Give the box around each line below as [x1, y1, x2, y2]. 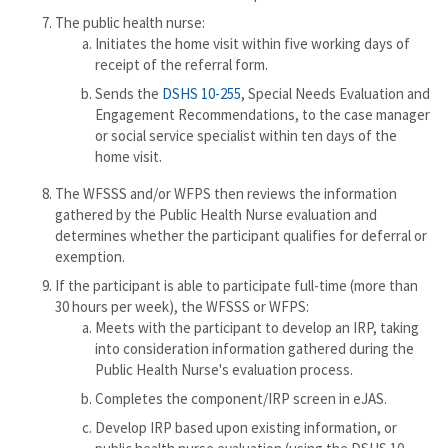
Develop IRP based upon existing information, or [95, 418, 397, 437]
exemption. [55, 247, 125, 266]
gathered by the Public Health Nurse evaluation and [55, 205, 377, 224]
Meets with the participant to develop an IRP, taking [95, 318, 419, 337]
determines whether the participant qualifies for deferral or [55, 226, 427, 245]
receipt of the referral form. [95, 55, 268, 74]
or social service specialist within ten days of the [95, 126, 397, 145]
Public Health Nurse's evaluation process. [95, 360, 353, 379]
